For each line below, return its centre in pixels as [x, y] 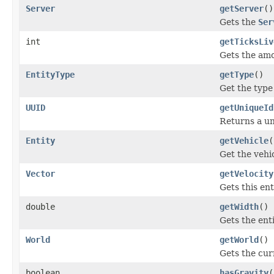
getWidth [239, 206]
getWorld [239, 239]
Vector [40, 173]
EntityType [50, 74]
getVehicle [244, 140]
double [40, 206]
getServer [242, 8]
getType [237, 74]
